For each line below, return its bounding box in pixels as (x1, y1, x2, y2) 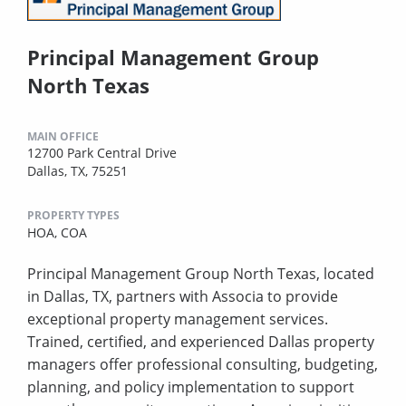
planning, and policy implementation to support (27, 376, 354, 397)
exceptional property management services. (27, 308, 328, 329)
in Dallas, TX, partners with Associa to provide (27, 285, 338, 306)
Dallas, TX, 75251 (27, 161, 128, 179)
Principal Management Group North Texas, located (27, 263, 374, 284)
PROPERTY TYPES (27, 207, 120, 223)
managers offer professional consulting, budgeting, (27, 353, 378, 374)
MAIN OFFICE (27, 128, 99, 144)
